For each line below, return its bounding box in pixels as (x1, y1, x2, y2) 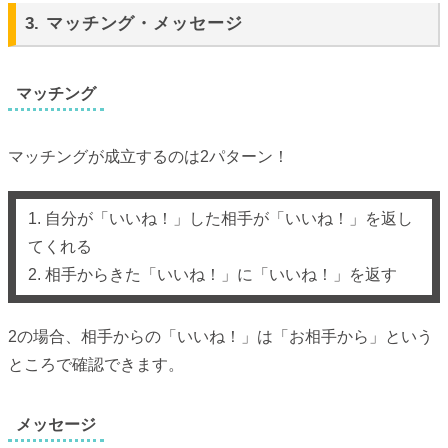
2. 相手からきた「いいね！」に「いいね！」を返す (28, 266, 397, 284)
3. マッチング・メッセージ (24, 14, 243, 34)
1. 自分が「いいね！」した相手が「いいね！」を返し (28, 210, 413, 228)
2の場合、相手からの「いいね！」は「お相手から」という (8, 328, 433, 346)
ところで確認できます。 (8, 356, 184, 374)
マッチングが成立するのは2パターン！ (8, 148, 289, 166)
